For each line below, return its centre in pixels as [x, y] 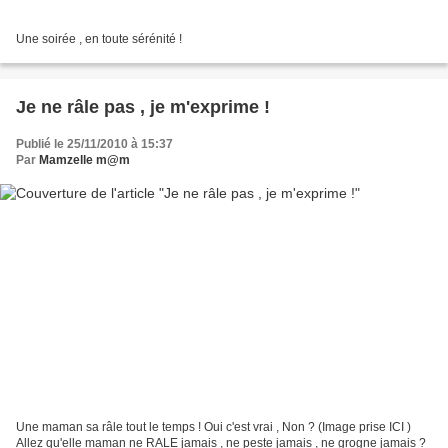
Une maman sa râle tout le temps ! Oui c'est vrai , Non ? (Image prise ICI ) [213, 427]
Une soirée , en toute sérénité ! [99, 38]
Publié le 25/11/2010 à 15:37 [94, 143]
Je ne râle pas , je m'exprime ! [143, 106]
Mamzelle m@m [84, 159]
